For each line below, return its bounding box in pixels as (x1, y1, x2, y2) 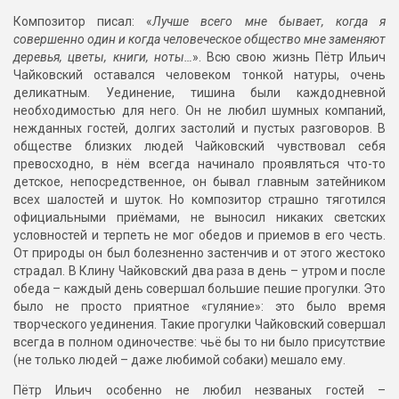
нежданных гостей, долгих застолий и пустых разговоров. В (13, 121, 386, 136)
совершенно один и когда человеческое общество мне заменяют (13, 32, 386, 47)
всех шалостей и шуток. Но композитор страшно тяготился (13, 192, 386, 208)
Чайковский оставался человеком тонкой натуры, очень (13, 68, 386, 83)
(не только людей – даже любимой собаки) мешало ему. (13, 353, 346, 368)
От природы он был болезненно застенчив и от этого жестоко (13, 246, 386, 261)
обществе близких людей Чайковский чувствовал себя (13, 139, 386, 154)
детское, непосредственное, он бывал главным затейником (13, 175, 386, 190)
